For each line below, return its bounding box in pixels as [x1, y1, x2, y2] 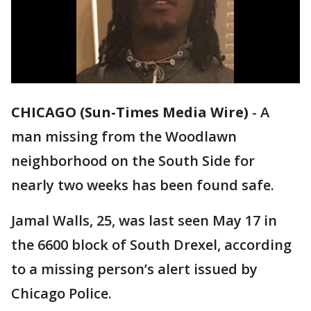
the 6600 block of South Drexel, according [11, 235, 292, 255]
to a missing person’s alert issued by [11, 260, 258, 279]
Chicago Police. [11, 284, 112, 303]
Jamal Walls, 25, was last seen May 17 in [11, 211, 277, 230]
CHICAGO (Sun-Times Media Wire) [11, 103, 249, 122]
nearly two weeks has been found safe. [11, 176, 274, 195]
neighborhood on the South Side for [11, 151, 255, 171]
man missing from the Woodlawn [11, 127, 237, 146]
